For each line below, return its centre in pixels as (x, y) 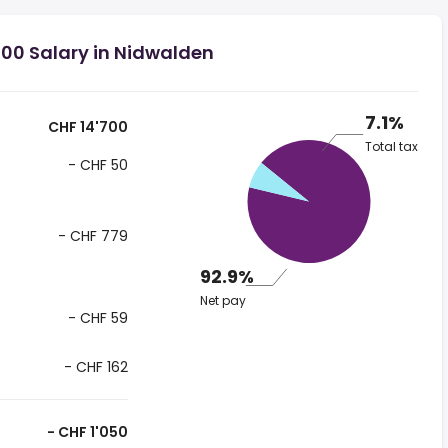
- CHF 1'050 (85, 432)
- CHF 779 (90, 236)
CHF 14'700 (86, 127)
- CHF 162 (93, 367)
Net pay (222, 300)
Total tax (391, 147)
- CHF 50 (95, 165)
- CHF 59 (95, 318)
